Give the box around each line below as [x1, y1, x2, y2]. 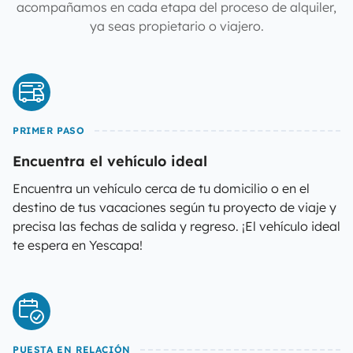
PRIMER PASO [13, 124, 85, 136]
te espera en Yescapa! [13, 237, 143, 253]
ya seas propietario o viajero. [89, 18, 264, 34]
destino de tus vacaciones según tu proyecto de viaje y [13, 199, 336, 215]
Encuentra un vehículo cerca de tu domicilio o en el [13, 180, 310, 196]
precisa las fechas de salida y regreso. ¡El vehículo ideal [13, 218, 340, 234]
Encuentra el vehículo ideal [13, 152, 207, 170]
